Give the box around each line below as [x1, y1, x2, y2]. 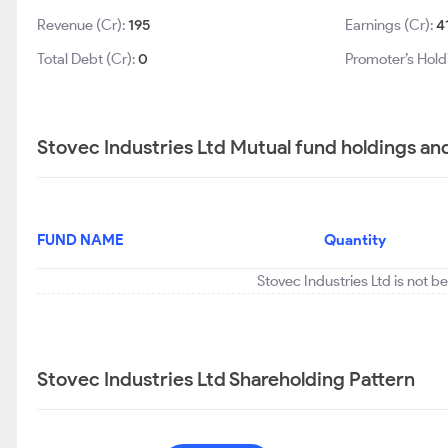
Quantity [324, 231, 386, 249]
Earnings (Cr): [344, 16, 436, 34]
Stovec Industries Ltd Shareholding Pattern [37, 367, 415, 391]
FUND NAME [37, 231, 124, 249]
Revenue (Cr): [37, 16, 128, 34]
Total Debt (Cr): [37, 50, 138, 68]
